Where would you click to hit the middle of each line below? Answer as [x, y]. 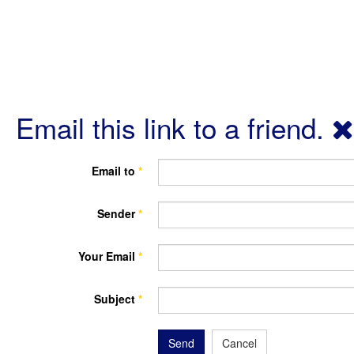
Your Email [107, 256]
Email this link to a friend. [174, 127]
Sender [116, 213]
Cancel [239, 343]
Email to [113, 171]
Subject [115, 299]
